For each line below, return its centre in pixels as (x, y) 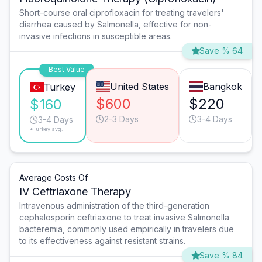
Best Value (66, 70)
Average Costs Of (54, 178)
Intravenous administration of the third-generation (114, 206)
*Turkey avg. (46, 129)
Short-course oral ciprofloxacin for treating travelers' (122, 13)
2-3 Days (121, 119)
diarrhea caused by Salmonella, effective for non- (116, 25)
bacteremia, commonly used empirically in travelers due (127, 229)
